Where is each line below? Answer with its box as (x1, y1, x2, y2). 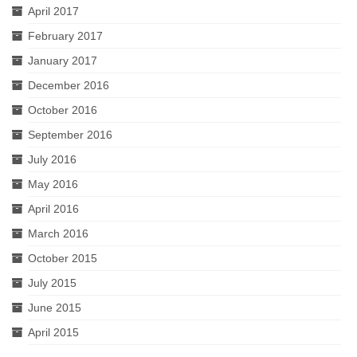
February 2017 (28, 29, 103, 42)
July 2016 (28, 152, 76, 166)
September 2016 (28, 127, 112, 141)
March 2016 (28, 226, 88, 240)
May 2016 (28, 177, 78, 190)
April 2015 (28, 325, 79, 339)
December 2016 (28, 78, 109, 92)
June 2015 (28, 300, 81, 314)
